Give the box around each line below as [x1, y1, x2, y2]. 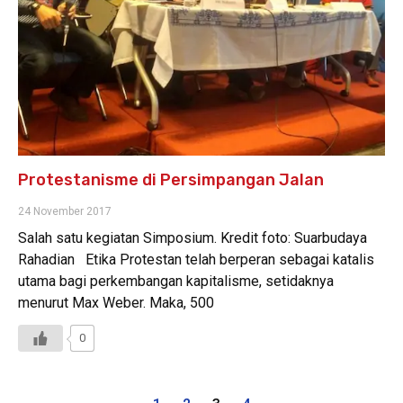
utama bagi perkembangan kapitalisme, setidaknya [18, 272, 334, 290]
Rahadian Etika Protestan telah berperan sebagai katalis [18, 250, 374, 268]
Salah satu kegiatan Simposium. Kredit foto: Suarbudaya [18, 228, 367, 246]
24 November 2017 [18, 204, 112, 218]
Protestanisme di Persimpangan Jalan [18, 169, 324, 190]
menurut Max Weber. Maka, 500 [18, 293, 214, 311]
